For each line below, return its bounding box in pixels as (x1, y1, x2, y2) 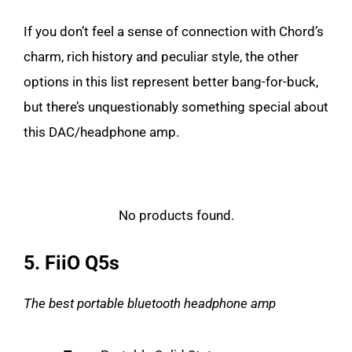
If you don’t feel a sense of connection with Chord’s (24, 24, 324, 39)
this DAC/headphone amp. (24, 124, 179, 140)
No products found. (118, 207, 234, 223)
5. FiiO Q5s (24, 251, 119, 274)
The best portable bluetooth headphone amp (24, 295, 276, 311)
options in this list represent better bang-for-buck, (24, 74, 318, 90)
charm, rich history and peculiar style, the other (24, 49, 299, 64)
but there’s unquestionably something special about (24, 99, 328, 115)
